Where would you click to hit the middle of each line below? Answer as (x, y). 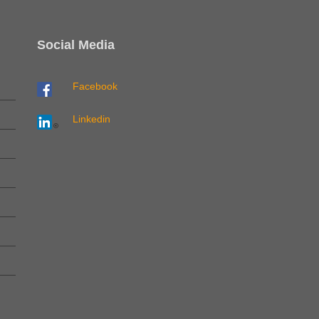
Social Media (76, 45)
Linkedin (92, 119)
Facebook (95, 86)
